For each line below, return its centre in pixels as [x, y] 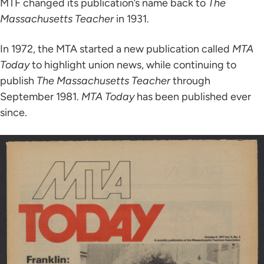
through [190, 81]
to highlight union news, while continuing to [133, 65]
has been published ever [193, 97]
